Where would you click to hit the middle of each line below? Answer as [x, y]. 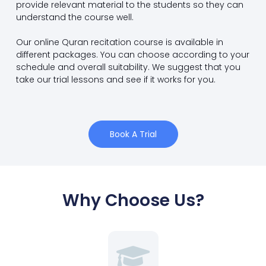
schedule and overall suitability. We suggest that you [128, 67]
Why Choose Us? [133, 201]
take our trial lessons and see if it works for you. [115, 79]
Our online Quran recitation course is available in [119, 42]
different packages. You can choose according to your [132, 54]
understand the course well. [75, 17]
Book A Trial [133, 134]
